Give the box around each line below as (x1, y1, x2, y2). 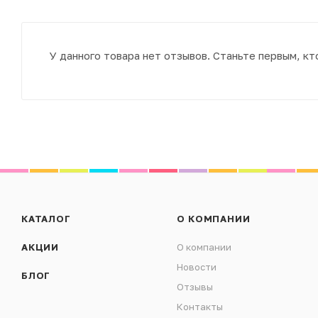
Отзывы (177, 281, 214, 293)
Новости (177, 261, 217, 273)
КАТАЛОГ (21, 213, 71, 225)
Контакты (177, 301, 224, 313)
